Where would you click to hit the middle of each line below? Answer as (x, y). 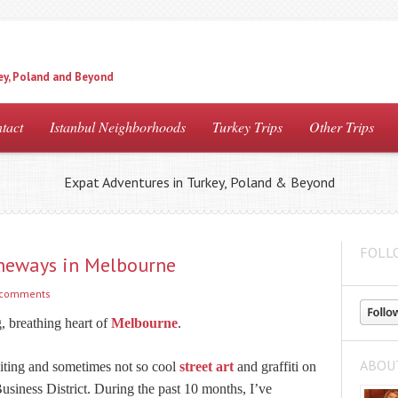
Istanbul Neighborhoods (118, 127)
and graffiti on (275, 366)
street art (207, 366)
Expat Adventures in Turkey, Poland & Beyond (199, 182)
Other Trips (342, 127)
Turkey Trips (247, 127)
